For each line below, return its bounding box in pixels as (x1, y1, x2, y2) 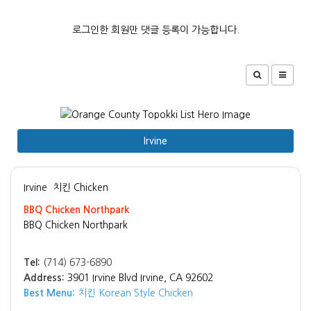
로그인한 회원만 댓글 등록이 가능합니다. (72, 25, 239, 35)
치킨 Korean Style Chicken (75, 288, 193, 299)
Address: (24, 273, 65, 283)
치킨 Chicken (53, 183, 108, 193)
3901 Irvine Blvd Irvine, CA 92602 (67, 273, 213, 283)
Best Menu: (24, 288, 75, 299)
